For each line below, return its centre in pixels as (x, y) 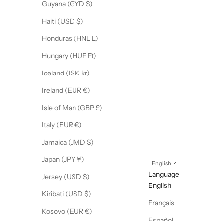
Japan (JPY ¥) (81, 160)
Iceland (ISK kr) (86, 73)
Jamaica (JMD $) (90, 142)
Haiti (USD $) (80, 21)
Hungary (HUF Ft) (92, 56)
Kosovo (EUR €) (89, 211)
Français (161, 203)
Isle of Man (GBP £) (99, 108)
